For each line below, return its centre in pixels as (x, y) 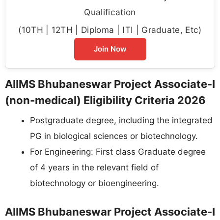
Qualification (110, 12)
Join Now (110, 49)
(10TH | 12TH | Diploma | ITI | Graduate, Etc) (110, 30)
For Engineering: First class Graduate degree (118, 152)
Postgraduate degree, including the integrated (121, 121)
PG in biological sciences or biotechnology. (114, 136)
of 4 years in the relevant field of (94, 168)
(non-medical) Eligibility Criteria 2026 (105, 100)
